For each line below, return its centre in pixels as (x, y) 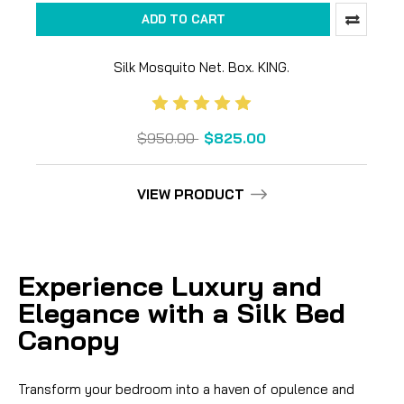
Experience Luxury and (170, 285)
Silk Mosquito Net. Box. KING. (202, 67)
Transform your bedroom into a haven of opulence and (186, 389)
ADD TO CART (183, 18)
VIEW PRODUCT (190, 194)
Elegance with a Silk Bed (182, 312)
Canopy (69, 340)
